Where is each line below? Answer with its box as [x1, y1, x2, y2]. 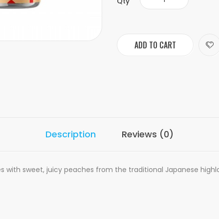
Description [45, 128, 96, 140]
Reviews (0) [122, 128, 174, 140]
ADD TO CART [134, 39, 176, 51]
